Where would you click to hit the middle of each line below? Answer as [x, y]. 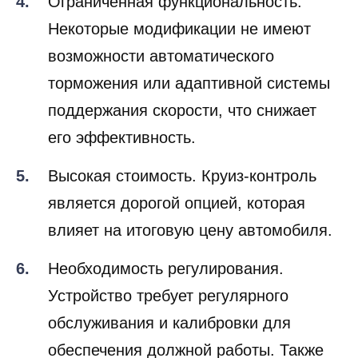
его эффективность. [122, 138]
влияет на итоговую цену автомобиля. [190, 231]
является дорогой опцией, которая [177, 203]
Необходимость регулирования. [166, 269]
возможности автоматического [161, 56]
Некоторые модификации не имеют [179, 29]
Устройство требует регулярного [168, 296]
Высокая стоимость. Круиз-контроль [182, 176]
